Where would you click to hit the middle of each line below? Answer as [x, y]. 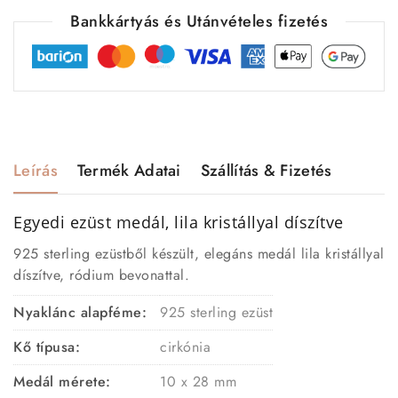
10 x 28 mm [198, 381]
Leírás [36, 170]
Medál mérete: [62, 381]
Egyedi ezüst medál [89, 222]
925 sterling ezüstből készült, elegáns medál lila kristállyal [199, 253]
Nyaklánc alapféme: [80, 312]
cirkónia [185, 346]
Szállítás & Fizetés [266, 170]
